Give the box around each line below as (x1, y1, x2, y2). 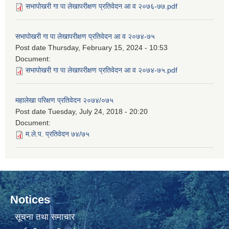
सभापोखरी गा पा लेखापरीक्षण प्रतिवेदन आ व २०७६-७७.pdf (26, 2, 177, 11)
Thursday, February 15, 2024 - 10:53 (48, 43, 168, 52)
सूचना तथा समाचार (14, 212, 75, 222)
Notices (10, 193, 50, 207)
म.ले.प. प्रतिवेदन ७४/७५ (26, 130, 89, 139)
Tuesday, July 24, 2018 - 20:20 (48, 107, 148, 116)
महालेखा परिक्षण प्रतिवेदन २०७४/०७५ (15, 96, 113, 105)
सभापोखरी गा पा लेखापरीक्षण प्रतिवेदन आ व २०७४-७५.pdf (26, 66, 177, 75)
